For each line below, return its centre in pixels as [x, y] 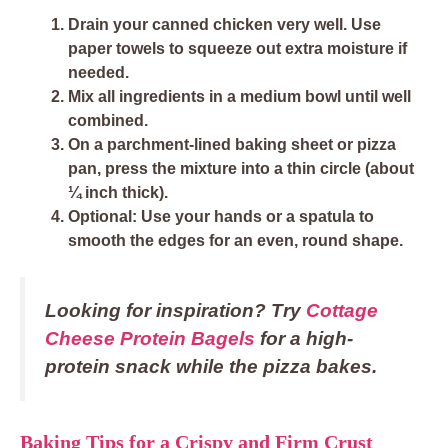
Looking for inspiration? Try [175, 311]
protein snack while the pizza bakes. [211, 367]
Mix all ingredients [136, 97]
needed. [98, 73]
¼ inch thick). [118, 193]
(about [387, 169]
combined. [108, 121]
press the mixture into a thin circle [233, 169]
